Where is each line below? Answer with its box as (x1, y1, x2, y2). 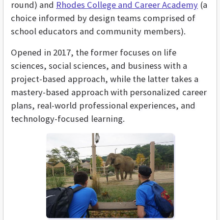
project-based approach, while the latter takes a (11, 73, 198, 85)
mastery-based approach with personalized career (11, 86, 207, 98)
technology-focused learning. (11, 113, 125, 125)
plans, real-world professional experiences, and (11, 100, 195, 111)
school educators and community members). (11, 26, 186, 37)
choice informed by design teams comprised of (11, 12, 195, 24)
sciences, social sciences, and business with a (11, 60, 187, 72)
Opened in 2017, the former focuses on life (11, 47, 176, 58)
